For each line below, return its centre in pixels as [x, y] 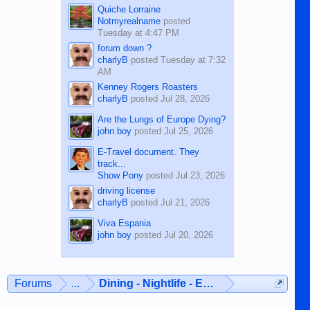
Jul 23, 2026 [200, 175]
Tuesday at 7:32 [193, 60]
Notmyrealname [129, 21]
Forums [33, 283]
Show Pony [120, 175]
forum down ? [124, 48]
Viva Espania [124, 223]
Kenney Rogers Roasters [147, 86]
